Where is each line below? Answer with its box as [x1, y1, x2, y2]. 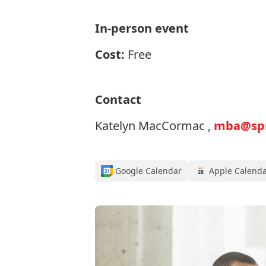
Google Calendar [115, 165, 182, 176]
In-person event [95, 20, 189, 36]
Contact [95, 91, 141, 107]
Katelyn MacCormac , [95, 118, 214, 134]
